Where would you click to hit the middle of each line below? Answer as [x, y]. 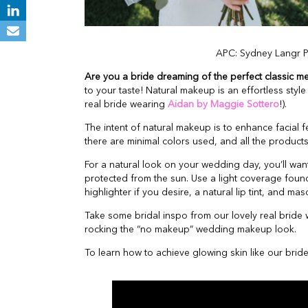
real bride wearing [126, 104]
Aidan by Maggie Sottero [223, 104]
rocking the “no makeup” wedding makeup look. [190, 229]
